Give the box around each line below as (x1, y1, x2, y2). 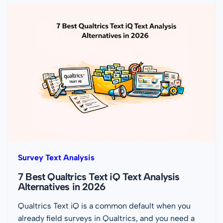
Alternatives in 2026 (18, 180, 105, 193)
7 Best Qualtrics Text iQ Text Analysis (18, 170, 180, 183)
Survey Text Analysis (18, 152, 95, 162)
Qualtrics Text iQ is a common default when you (18, 201, 191, 211)
